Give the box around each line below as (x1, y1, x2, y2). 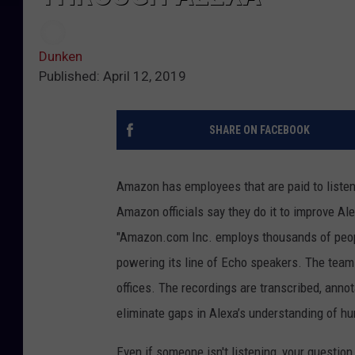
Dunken (39, 48, 82, 65)
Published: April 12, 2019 (39, 68, 186, 85)
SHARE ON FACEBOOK (208, 124, 310, 137)
